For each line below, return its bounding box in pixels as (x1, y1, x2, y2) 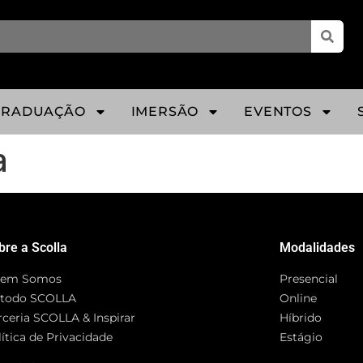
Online (280, 291, 318, 305)
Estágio (280, 330, 323, 344)
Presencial (280, 271, 339, 286)
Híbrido (280, 310, 322, 325)
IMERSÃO (130, 104, 199, 119)
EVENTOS (244, 104, 312, 119)
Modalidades (280, 240, 356, 255)
